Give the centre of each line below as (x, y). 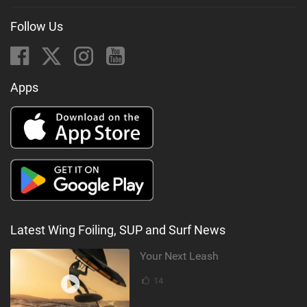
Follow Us (37, 26)
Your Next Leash (180, 256)
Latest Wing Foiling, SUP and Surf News (118, 230)
